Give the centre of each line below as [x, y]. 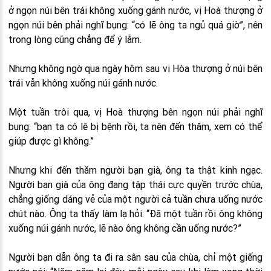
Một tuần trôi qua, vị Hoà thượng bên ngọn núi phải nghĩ [135, 112]
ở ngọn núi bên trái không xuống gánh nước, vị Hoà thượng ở [135, 10]
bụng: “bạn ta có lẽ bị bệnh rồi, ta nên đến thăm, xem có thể [135, 126]
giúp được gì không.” [51, 141]
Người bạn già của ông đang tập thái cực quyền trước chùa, [135, 184]
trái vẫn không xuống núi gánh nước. [83, 83]
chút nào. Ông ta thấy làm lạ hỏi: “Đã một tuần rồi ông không [135, 214]
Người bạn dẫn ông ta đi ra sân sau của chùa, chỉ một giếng [135, 257]
